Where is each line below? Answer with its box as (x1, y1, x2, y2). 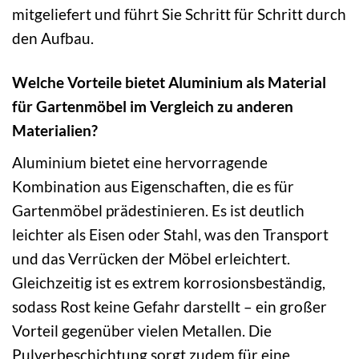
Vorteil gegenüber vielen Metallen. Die (12, 321, 272, 341)
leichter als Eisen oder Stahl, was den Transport (12, 225, 329, 244)
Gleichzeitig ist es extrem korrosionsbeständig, (12, 273, 325, 292)
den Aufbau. (12, 29, 94, 48)
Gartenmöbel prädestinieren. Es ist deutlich (12, 201, 305, 220)
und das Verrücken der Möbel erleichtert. (12, 249, 290, 268)
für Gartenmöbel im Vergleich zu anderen (12, 97, 293, 116)
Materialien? (12, 121, 98, 140)
